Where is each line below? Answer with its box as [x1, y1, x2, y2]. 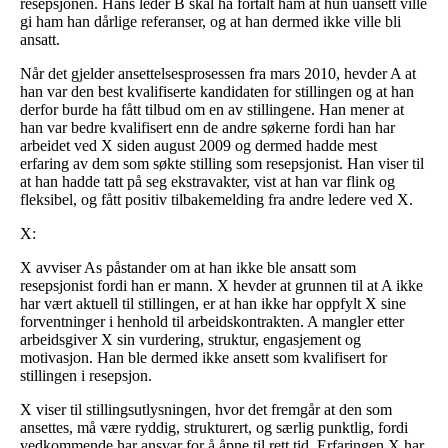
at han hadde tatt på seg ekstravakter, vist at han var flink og [20, 172, 395, 190]
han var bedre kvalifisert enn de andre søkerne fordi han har [20, 118, 395, 136]
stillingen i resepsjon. [20, 366, 152, 384]
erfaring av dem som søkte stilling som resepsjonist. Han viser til [20, 154, 424, 172]
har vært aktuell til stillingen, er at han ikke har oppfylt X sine [20, 294, 406, 312]
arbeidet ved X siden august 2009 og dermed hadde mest [20, 136, 377, 154]
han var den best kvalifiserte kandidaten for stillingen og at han [20, 82, 414, 100]
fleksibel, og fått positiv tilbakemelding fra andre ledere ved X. [20, 190, 413, 208]
